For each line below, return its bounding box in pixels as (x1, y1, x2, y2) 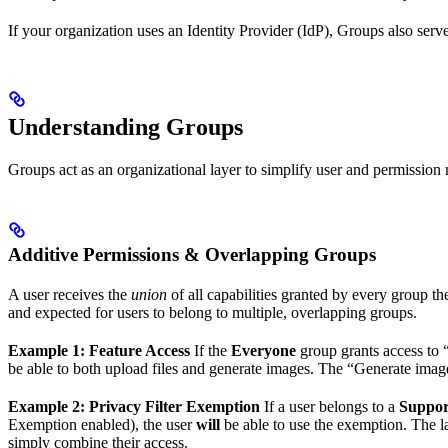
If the (190, 342, 231, 360)
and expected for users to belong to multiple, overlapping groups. (8, 304, 417, 322)
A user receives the (8, 286, 131, 304)
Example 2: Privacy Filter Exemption (8, 398, 260, 416)
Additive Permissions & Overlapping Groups (8, 244, 376, 266)
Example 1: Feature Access (8, 342, 190, 360)
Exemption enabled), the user (8, 416, 196, 434)
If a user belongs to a (260, 398, 399, 416)
